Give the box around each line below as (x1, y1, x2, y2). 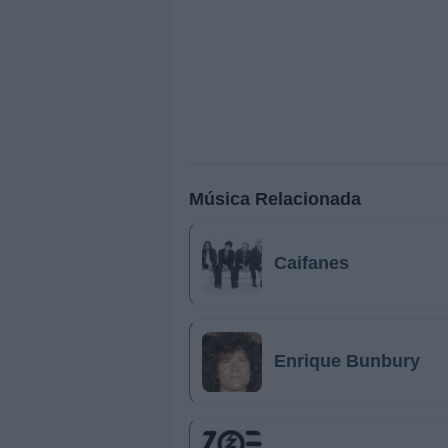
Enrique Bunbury (274, 350, 420, 371)
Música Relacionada (189, 188, 361, 210)
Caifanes (274, 252, 349, 273)
